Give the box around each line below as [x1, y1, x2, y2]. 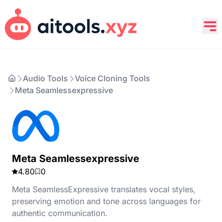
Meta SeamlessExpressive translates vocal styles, [12, 184, 196, 194]
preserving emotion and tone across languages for [12, 196, 201, 206]
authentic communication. [12, 208, 108, 218]
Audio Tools [23, 73, 68, 83]
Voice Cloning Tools [75, 73, 150, 83]
